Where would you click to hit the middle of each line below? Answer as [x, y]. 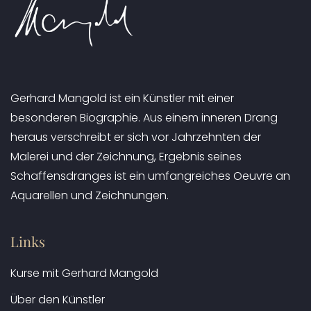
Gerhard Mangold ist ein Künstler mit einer [122, 99]
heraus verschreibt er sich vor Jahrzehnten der [136, 137]
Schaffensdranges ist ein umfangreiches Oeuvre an [150, 176]
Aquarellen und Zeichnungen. [90, 196]
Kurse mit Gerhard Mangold [84, 274]
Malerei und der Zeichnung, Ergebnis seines [126, 157]
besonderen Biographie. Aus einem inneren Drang [144, 118]
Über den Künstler [58, 300]
